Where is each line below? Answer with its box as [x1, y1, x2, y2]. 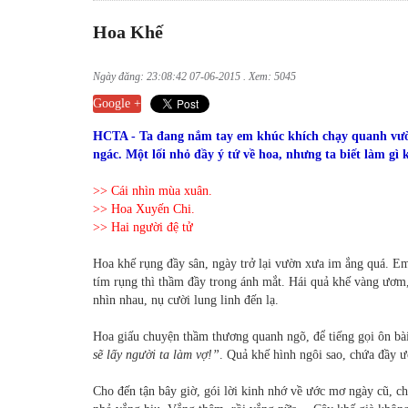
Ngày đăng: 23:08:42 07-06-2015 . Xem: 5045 [93, 70, 296, 84]
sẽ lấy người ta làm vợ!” [93, 348, 219, 362]
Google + [93, 97, 141, 111]
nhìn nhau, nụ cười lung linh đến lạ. [93, 293, 282, 308]
